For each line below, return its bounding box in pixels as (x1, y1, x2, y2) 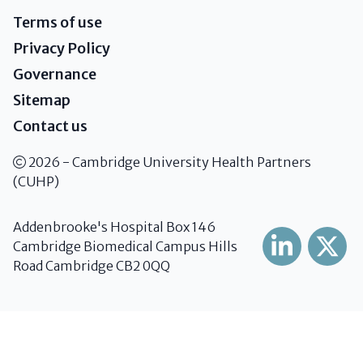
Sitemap (13, 91, 70, 109)
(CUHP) (13, 173, 59, 190)
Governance (13, 65, 96, 83)
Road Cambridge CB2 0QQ (13, 258, 170, 274)
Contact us (13, 117, 88, 135)
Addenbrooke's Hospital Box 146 (13, 219, 216, 235)
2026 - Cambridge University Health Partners (26, 154, 311, 170)
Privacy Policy (13, 39, 110, 58)
